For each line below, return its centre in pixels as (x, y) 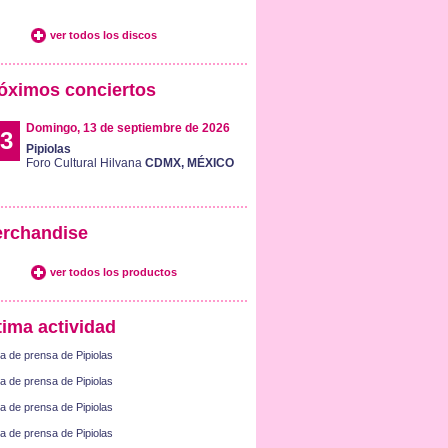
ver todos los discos (103, 35)
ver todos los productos (113, 272)
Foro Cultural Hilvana (85, 163)
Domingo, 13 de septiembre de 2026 (127, 128)
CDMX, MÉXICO (189, 163)
